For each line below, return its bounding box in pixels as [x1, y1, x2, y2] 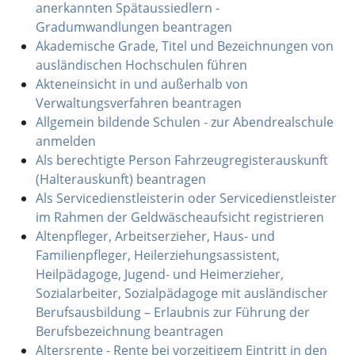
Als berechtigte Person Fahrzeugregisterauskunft [35, 151, 328, 169]
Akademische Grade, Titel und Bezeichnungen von [35, 36, 334, 55]
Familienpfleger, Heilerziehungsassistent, [35, 246, 280, 264]
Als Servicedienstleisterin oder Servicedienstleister [35, 189, 337, 207]
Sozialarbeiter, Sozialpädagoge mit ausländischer [35, 284, 328, 302]
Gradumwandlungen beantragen [35, 17, 232, 36]
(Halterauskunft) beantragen [35, 170, 206, 188]
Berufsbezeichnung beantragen [35, 322, 223, 340]
